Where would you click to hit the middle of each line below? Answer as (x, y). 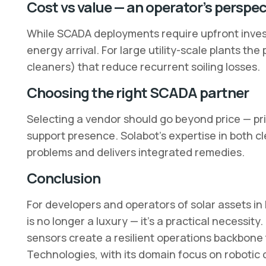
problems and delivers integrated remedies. (135, 152)
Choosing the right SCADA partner (137, 92)
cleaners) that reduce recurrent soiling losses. (143, 66)
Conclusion (63, 178)
